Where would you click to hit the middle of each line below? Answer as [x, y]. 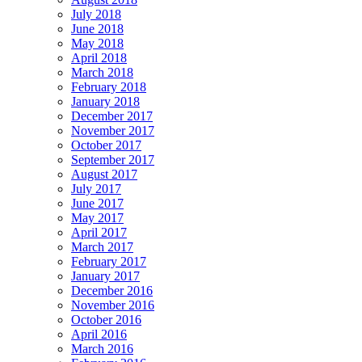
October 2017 [106, 145]
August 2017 [104, 174]
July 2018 [96, 14]
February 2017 [109, 261]
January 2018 [105, 101]
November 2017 [113, 130]
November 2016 [113, 305]
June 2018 [97, 28]
